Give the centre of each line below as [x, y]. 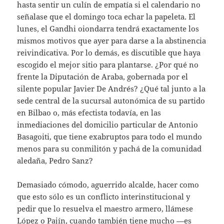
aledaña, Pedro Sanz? [55, 160]
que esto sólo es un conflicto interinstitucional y [104, 196]
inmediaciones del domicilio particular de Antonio [108, 124]
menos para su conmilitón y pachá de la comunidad [109, 148]
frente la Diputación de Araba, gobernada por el [103, 76]
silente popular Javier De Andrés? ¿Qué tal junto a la [111, 88]
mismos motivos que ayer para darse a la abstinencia [112, 40]
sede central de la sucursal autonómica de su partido [111, 100]
